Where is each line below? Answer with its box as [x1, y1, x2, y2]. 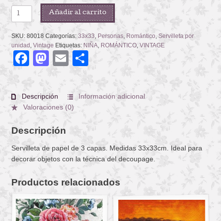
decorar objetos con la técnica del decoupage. [11, 155, 155, 163]
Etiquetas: [55, 42, 83, 49]
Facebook [29, 49, 99, 68]
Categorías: [45, 33, 78, 40]
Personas [97, 33, 123, 40]
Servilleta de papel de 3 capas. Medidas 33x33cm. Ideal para [11, 144, 202, 152]
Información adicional [76, 92, 146, 101]
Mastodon [48, 49, 119, 68]
